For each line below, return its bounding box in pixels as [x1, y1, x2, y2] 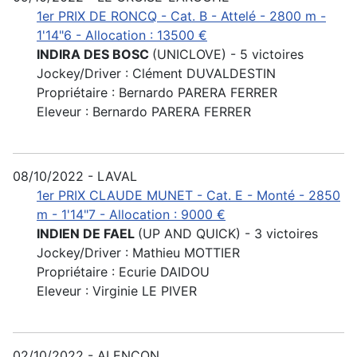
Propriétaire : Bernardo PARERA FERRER [37, 84, 277, 101]
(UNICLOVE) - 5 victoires [152, 46, 304, 63]
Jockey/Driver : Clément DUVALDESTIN [37, 65, 276, 82]
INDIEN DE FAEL [37, 226, 138, 242]
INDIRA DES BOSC [37, 46, 152, 63]
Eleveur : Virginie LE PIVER [37, 283, 197, 300]
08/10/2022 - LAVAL [13, 168, 137, 185]
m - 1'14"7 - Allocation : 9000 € [37, 206, 226, 223]
